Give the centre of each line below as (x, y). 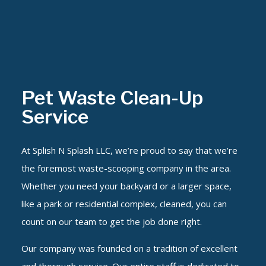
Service (55, 117)
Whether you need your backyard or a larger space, (126, 186)
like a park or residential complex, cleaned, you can (124, 204)
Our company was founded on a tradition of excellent (129, 248)
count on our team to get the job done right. (111, 222)
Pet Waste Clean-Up (112, 98)
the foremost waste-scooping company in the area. (126, 168)
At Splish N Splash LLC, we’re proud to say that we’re (129, 151)
